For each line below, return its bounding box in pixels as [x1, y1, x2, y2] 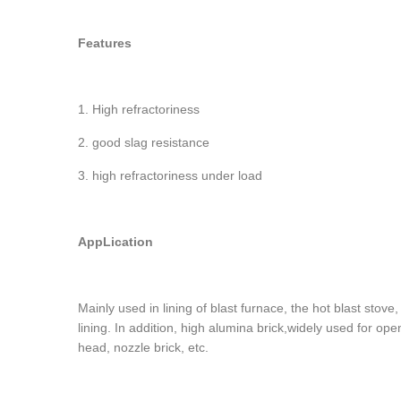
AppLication [78, 235, 153, 250]
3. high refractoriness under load [78, 168, 262, 183]
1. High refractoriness [78, 102, 200, 117]
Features [78, 36, 132, 51]
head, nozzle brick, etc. [78, 340, 209, 355]
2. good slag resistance [78, 135, 209, 150]
